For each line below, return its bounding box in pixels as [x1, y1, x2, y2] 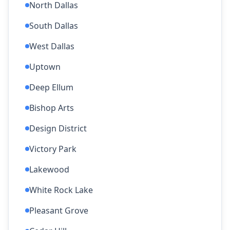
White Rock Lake [29, 184, 93, 196]
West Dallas [29, 41, 74, 52]
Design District [29, 123, 87, 134]
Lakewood [29, 164, 69, 175]
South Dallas [29, 20, 78, 31]
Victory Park [29, 143, 76, 155]
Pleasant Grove [29, 205, 88, 216]
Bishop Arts [29, 102, 74, 113]
